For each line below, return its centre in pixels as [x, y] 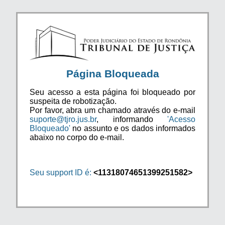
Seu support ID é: [61, 172]
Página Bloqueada [113, 73]
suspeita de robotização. [73, 101]
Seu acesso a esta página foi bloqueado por [113, 92]
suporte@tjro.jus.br [63, 119]
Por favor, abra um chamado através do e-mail [113, 110]
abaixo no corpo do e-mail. [77, 137]
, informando [132, 119]
